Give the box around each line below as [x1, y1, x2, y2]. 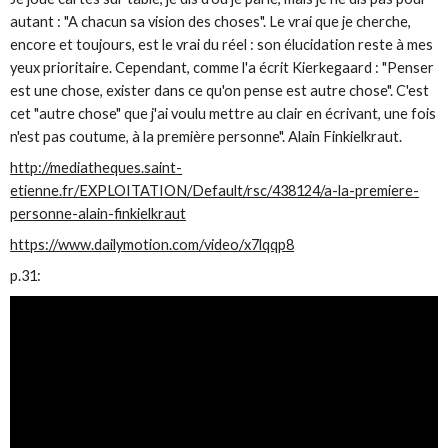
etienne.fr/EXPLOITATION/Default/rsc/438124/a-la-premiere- [10, 182, 420, 200]
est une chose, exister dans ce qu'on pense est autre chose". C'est [10, 82, 430, 99]
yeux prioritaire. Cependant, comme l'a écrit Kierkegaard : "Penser [10, 59, 435, 76]
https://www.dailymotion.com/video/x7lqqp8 [10, 236, 295, 254]
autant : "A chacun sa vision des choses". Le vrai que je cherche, [10, 13, 412, 30]
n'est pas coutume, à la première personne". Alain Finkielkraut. [10, 128, 403, 145]
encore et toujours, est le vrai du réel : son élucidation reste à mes [10, 36, 434, 53]
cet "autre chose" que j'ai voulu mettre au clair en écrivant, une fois [10, 105, 437, 122]
